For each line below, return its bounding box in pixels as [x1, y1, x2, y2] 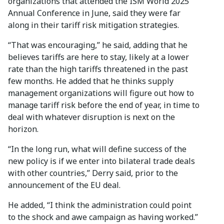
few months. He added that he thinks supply [8, 75, 173, 86]
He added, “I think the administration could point [8, 199, 191, 210]
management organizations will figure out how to [8, 87, 194, 98]
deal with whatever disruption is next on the [8, 111, 175, 122]
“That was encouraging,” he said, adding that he [8, 39, 187, 50]
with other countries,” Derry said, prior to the [8, 167, 178, 178]
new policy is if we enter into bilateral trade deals [8, 155, 195, 166]
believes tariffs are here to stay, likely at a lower [8, 51, 189, 62]
